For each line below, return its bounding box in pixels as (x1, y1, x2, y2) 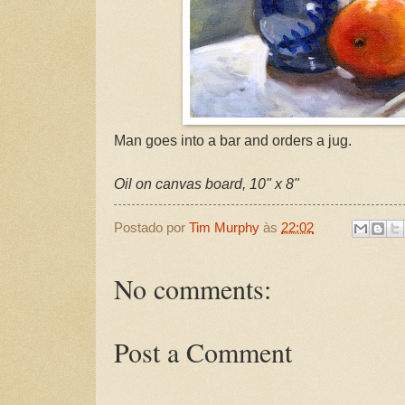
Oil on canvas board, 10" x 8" (114, 175, 299, 192)
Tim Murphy (189, 220, 259, 236)
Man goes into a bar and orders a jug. (114, 132, 352, 148)
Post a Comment (114, 334, 292, 371)
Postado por (114, 220, 189, 236)
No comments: (114, 270, 271, 307)
